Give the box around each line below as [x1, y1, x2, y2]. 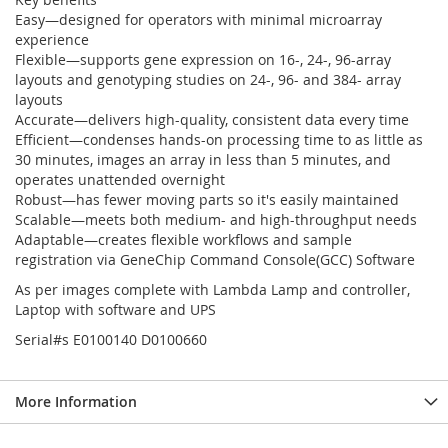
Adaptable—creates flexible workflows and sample [15, 230, 352, 249]
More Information [15, 392, 137, 411]
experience [15, 30, 89, 49]
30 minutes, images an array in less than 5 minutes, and [15, 150, 391, 169]
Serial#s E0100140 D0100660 [15, 330, 207, 349]
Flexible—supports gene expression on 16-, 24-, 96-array [15, 50, 391, 69]
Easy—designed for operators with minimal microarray [15, 10, 382, 29]
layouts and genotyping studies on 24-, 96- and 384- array [15, 70, 401, 89]
